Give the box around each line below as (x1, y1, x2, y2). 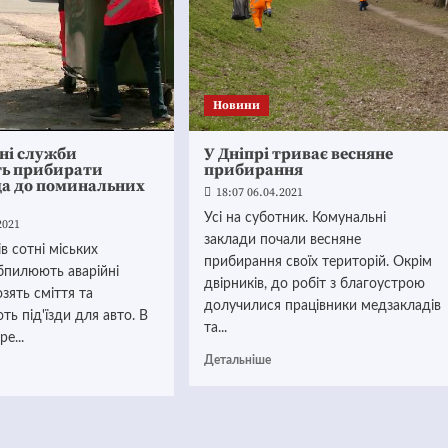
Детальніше (203, 354, 271, 366)
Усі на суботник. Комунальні (203, 211, 386, 225)
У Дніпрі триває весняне (203, 144, 393, 164)
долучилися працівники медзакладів (203, 299, 441, 313)
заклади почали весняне (203, 233, 361, 247)
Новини (212, 98, 260, 113)
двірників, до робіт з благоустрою (203, 277, 425, 291)
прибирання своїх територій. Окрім (203, 255, 432, 269)
